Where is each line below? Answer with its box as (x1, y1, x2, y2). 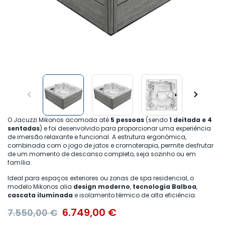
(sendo (144, 116, 169, 125)
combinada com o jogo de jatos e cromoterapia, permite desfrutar (8, 141, 213, 150)
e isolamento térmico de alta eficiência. (73, 191, 196, 200)
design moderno (73, 182, 130, 191)
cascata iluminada (8, 191, 73, 200)
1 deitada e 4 (169, 116, 212, 125)
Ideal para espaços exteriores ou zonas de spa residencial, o (8, 174, 194, 183)
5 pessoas (110, 116, 144, 125)
